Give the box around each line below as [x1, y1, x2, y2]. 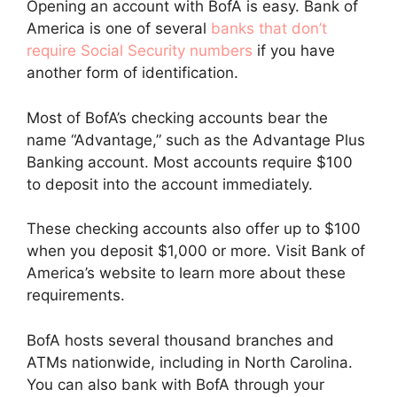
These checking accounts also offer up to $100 [27, 220, 361, 238]
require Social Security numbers [27, 42, 253, 60]
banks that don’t [211, 19, 327, 38]
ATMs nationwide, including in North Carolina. [27, 353, 353, 371]
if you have [253, 42, 335, 60]
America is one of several [27, 19, 211, 38]
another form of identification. [27, 64, 243, 82]
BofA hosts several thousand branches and [27, 331, 334, 349]
